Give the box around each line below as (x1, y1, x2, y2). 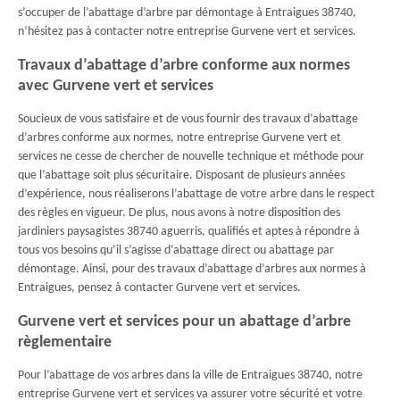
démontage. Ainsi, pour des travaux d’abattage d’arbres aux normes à (18, 262, 366, 276)
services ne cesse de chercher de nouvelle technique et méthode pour (18, 150, 364, 163)
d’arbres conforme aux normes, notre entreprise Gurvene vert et (18, 131, 341, 145)
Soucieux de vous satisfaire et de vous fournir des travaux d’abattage (18, 112, 358, 126)
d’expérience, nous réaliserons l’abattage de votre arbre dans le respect (18, 187, 375, 201)
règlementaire (18, 334, 112, 351)
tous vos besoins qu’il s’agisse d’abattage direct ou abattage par (18, 244, 334, 257)
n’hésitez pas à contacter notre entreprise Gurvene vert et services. (18, 25, 356, 38)
